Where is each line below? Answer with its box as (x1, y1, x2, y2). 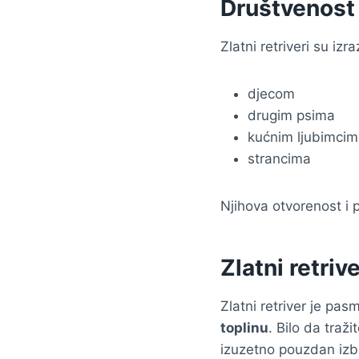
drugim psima (248, 107, 335, 123)
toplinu (220, 319, 268, 336)
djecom (248, 85, 295, 102)
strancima (248, 150, 311, 167)
